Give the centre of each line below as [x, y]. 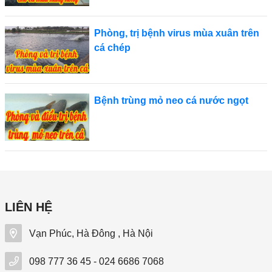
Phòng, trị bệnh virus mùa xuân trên [176, 33]
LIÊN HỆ [29, 207]
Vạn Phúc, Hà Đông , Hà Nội [90, 233]
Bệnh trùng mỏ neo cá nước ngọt [171, 100]
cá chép [112, 47]
